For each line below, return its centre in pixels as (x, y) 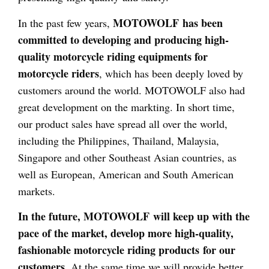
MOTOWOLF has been (168, 23)
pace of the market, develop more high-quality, (126, 233)
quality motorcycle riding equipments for (113, 56)
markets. (37, 191)
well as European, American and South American (126, 174)
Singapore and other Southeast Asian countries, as (127, 157)
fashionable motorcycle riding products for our (127, 249)
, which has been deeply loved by (171, 73)
